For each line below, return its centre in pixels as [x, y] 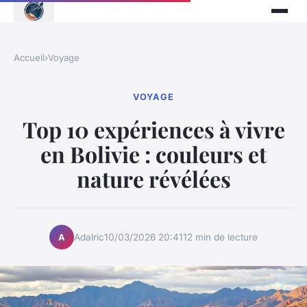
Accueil [29, 58]
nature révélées [153, 179]
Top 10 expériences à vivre [153, 130]
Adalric [89, 237]
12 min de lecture [220, 237]
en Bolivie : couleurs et [153, 154]
